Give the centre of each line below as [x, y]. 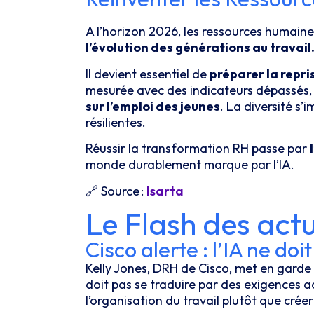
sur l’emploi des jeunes [153, 106]
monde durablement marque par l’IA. [191, 165]
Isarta [165, 191]
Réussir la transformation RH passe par [198, 149]
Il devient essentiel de [148, 74]
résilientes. [117, 122]
